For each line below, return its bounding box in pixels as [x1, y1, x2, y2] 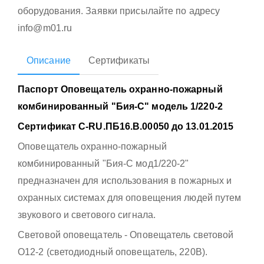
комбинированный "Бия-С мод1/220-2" [18, 159, 189, 169]
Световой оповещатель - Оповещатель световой [18, 230, 234, 240]
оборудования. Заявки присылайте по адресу [18, 6, 220, 16]
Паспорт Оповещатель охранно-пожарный [18, 84, 223, 94]
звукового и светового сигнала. [18, 210, 156, 220]
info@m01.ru [18, 23, 72, 33]
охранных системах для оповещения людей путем [18, 193, 242, 203]
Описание [27, 55, 71, 65]
